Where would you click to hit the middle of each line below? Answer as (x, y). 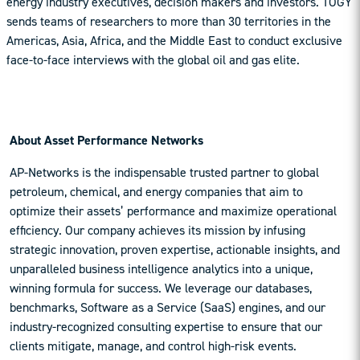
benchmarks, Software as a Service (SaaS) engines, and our (168, 308)
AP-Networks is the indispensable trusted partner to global (164, 173)
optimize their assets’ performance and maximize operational (173, 211)
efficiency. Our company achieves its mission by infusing (157, 231)
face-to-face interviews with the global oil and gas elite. (153, 60)
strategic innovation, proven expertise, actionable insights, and (175, 250)
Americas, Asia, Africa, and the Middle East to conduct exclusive (174, 41)
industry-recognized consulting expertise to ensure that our (166, 327)
